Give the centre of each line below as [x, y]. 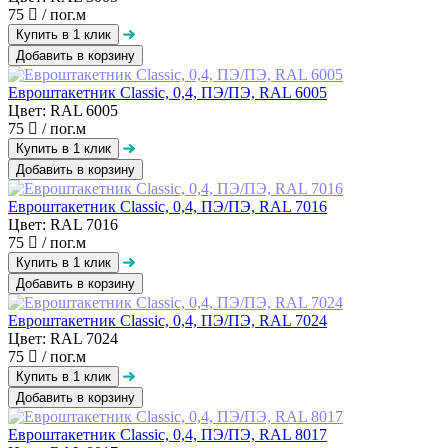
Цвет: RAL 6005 [63, 110]
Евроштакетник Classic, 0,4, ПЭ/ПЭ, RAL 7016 [167, 206]
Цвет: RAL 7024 [63, 338]
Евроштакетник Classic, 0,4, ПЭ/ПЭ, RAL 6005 [167, 92]
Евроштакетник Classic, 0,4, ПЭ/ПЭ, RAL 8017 [167, 434]
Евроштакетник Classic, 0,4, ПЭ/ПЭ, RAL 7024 [167, 320]
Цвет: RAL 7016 [63, 224]
